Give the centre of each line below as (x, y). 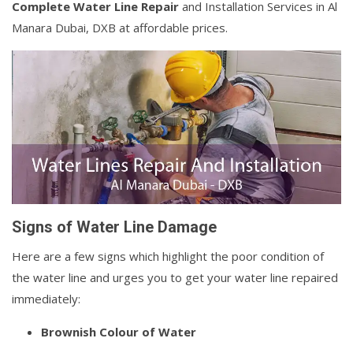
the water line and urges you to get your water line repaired (175, 278)
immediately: (46, 299)
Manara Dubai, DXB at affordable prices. (120, 28)
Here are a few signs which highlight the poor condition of (168, 256)
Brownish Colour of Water (119, 332)
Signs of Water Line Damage (116, 227)
